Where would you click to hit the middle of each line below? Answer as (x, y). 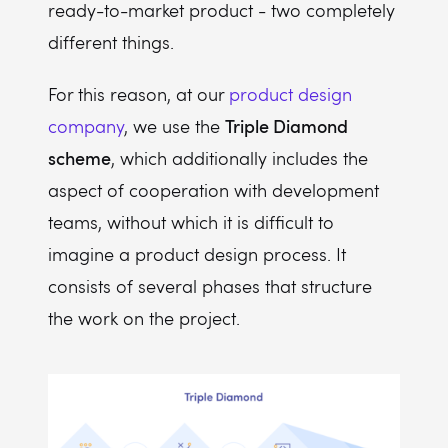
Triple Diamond (286, 125)
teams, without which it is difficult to (191, 222)
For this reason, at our (138, 94)
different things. (111, 42)
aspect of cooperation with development (213, 190)
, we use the (174, 126)
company (86, 126)
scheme (79, 157)
